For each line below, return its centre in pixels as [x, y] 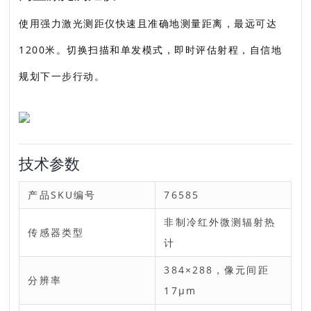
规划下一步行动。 [62, 76]
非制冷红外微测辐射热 [220, 222]
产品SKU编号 [62, 195]
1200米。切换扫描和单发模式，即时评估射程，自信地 [151, 50]
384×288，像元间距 [217, 270]
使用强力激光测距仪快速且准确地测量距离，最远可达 [148, 23]
